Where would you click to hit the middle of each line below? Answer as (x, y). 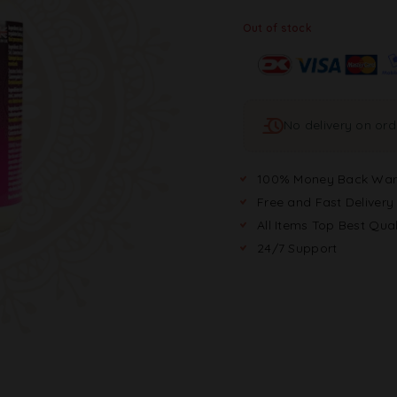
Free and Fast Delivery (326, 202)
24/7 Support (297, 248)
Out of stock (277, 27)
